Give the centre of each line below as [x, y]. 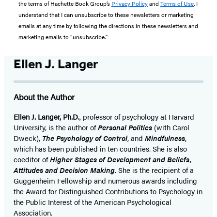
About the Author [44, 97]
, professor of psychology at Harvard [137, 116]
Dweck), [28, 138]
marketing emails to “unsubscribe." [63, 37]
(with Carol [171, 127]
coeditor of [32, 159]
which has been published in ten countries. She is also [100, 148]
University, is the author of [56, 127]
